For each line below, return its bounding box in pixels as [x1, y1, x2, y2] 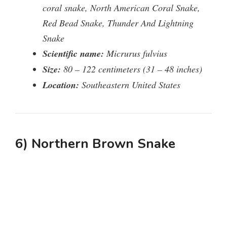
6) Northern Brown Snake [15, 134, 175, 153]
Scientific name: [43, 47, 104, 60]
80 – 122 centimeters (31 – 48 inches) [61, 62, 202, 75]
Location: [43, 78, 79, 91]
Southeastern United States [79, 78, 180, 91]
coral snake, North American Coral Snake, [43, 1, 200, 14]
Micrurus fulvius [104, 47, 167, 59]
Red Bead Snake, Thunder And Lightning [43, 16, 194, 29]
